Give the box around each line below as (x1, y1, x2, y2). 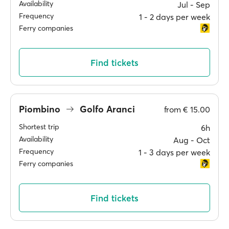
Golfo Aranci (77, 103, 135, 115)
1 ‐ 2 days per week (139, 12, 210, 22)
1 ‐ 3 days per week (139, 147, 210, 157)
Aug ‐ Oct (173, 135, 210, 145)
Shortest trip (19, 122, 59, 131)
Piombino (19, 103, 63, 115)
